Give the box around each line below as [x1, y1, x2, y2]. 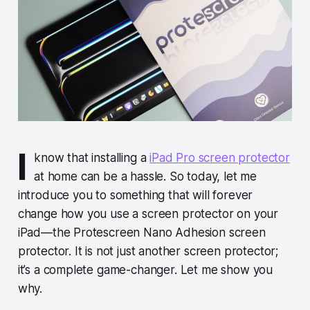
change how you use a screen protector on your [17, 207, 279, 221]
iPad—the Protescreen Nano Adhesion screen [17, 226, 266, 240]
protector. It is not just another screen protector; [17, 244, 279, 259]
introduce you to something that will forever [17, 188, 253, 203]
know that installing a [34, 151, 150, 165]
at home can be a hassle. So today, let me [34, 170, 257, 184]
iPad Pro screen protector [149, 151, 290, 165]
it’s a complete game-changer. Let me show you [17, 263, 273, 277]
